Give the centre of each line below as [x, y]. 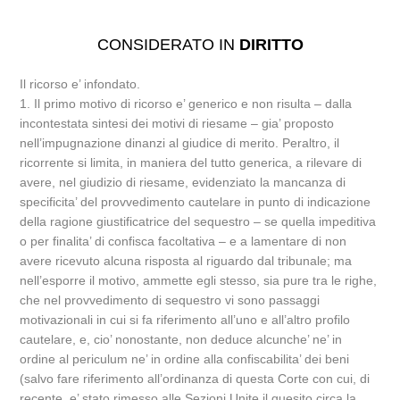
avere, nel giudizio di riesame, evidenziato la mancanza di [183, 182]
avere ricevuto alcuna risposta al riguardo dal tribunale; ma [186, 261]
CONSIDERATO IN [168, 45]
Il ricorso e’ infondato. [80, 84]
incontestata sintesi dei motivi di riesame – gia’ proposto [177, 123]
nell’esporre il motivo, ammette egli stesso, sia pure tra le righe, [199, 280]
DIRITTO [271, 45]
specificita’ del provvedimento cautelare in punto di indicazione [196, 202]
